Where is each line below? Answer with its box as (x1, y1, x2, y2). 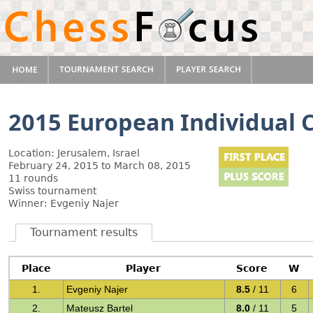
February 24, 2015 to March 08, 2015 (8, 160, 191, 171)
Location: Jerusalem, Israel (8, 147, 140, 159)
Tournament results (30, 226, 138, 239)
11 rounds (8, 173, 58, 184)
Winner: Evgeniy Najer (8, 198, 119, 209)
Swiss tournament (8, 185, 96, 196)
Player (126, 263, 161, 274)
